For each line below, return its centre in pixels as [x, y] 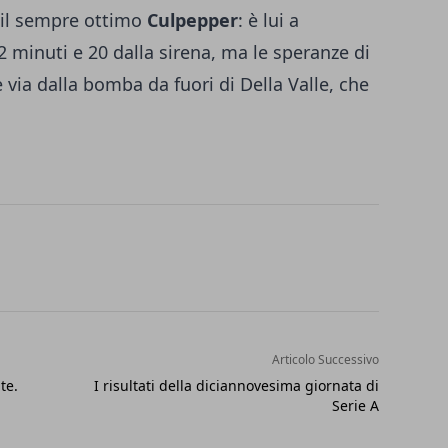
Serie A [355, 406]
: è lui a [268, 20]
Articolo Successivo [325, 360]
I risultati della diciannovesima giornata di [236, 386]
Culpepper [190, 20]
